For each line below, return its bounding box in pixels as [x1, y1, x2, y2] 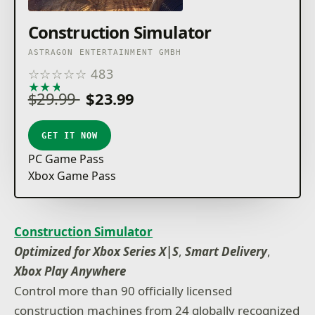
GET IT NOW [41, 130, 98, 141]
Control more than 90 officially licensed [14, 282, 233, 299]
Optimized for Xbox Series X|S [14, 243, 179, 259]
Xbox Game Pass [27, 168, 116, 184]
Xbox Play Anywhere [14, 262, 127, 279]
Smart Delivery [185, 243, 268, 259]
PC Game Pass [27, 151, 104, 167]
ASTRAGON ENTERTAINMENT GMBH [27, 48, 182, 58]
